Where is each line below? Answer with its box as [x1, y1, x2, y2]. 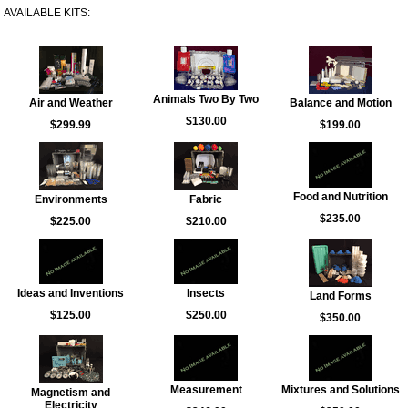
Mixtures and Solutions [280, 383, 400, 396]
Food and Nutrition [292, 190, 388, 203]
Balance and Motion [289, 97, 392, 109]
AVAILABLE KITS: [4, 6, 90, 19]
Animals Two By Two [153, 93, 259, 106]
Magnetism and [31, 386, 110, 399]
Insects [187, 287, 225, 300]
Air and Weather [28, 97, 113, 109]
